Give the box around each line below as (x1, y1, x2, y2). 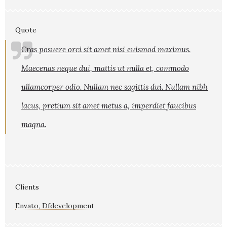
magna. (21, 119, 46, 129)
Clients (15, 182, 39, 192)
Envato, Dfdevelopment (15, 201, 94, 210)
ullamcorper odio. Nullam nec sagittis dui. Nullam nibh (21, 82, 208, 92)
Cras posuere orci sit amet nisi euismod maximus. (21, 44, 191, 54)
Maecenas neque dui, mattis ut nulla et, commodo (21, 63, 189, 73)
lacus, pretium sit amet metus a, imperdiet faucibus (21, 100, 196, 110)
